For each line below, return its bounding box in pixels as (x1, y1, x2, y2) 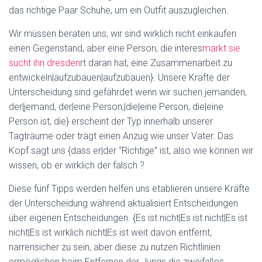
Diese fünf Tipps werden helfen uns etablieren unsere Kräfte (9, 183, 250, 194)
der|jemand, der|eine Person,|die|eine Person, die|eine (9, 101, 223, 112)
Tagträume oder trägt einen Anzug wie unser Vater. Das (9, 130, 233, 142)
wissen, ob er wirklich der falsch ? (9, 160, 144, 171)
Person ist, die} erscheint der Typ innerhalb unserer (9, 116, 213, 127)
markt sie (202, 43, 240, 54)
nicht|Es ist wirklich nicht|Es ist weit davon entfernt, (9, 227, 212, 238)
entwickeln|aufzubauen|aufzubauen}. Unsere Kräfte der (9, 72, 230, 83)
